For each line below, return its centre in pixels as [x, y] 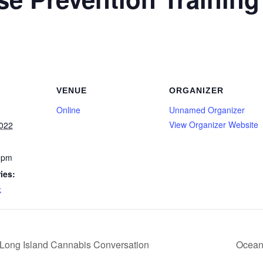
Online [68, 110]
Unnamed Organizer [207, 110]
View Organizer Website [213, 124]
